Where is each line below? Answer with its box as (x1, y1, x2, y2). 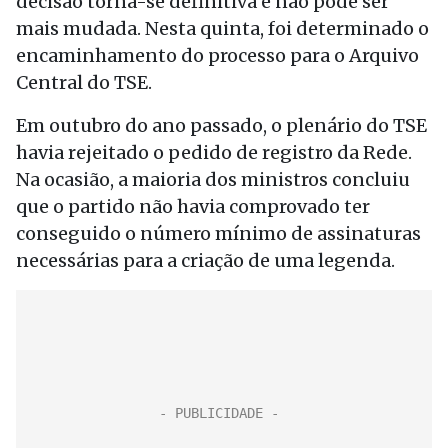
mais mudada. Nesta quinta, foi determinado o (16, 17, 429, 40)
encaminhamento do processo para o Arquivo (16, 44, 419, 67)
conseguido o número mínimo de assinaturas (16, 222, 421, 245)
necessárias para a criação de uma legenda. (16, 249, 395, 272)
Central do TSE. (16, 71, 152, 94)
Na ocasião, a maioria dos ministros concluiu (16, 168, 410, 191)
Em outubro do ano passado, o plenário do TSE (16, 114, 427, 137)
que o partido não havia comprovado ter (16, 195, 370, 218)
